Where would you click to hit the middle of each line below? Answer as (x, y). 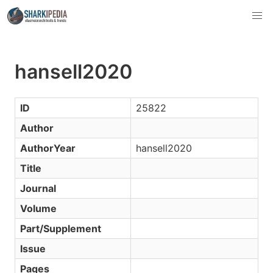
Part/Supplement (61, 229)
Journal (38, 188)
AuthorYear (48, 148)
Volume (38, 208)
